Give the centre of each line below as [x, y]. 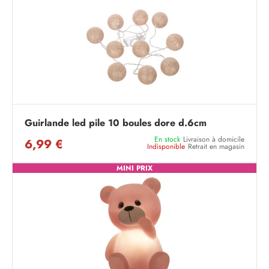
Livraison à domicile [214, 139]
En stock [167, 139]
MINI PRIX [134, 168]
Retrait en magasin [216, 147]
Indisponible [166, 147]
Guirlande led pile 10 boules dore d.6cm [116, 123]
